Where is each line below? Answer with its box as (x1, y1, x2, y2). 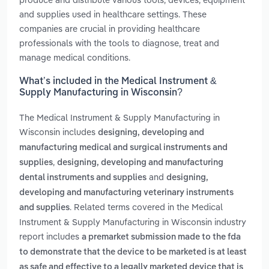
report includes (19, 231, 82, 243)
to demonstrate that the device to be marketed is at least (19, 248, 247, 257)
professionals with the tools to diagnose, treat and (19, 37, 219, 49)
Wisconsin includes (19, 126, 98, 138)
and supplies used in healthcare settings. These (19, 8, 207, 20)
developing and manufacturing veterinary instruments (19, 189, 234, 198)
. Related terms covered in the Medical (70, 201, 223, 213)
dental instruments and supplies (19, 174, 147, 183)
